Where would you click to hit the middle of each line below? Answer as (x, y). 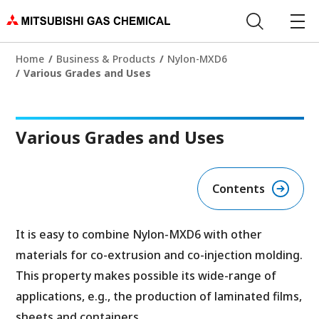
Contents (238, 189)
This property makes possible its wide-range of (146, 276)
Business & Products (105, 59)
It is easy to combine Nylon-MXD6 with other (138, 234)
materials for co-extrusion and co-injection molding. (159, 255)
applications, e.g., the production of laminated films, (158, 296)
